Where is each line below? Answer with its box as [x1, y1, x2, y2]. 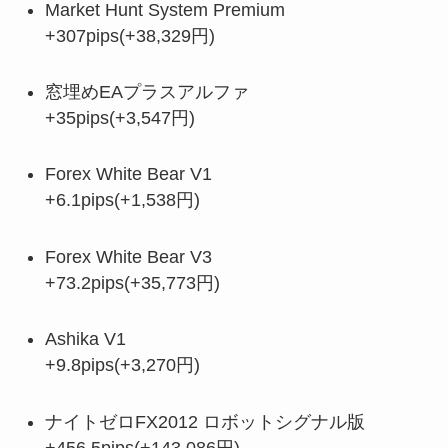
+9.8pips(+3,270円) [44, 355, 200, 376]
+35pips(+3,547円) [44, 107, 195, 128]
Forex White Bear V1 [44, 164, 212, 185]
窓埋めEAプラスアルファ [44, 81, 249, 102]
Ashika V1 [44, 329, 126, 350]
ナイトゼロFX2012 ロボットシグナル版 [44, 411, 365, 432]
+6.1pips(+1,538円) [44, 190, 200, 211]
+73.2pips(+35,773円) [44, 272, 220, 293]
